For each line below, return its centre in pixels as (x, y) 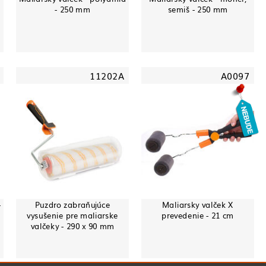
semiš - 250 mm (198, 9)
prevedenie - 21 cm (198, 215)
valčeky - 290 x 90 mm (72, 226)
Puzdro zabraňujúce (72, 204)
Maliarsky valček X (198, 204)
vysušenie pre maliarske (72, 215)
